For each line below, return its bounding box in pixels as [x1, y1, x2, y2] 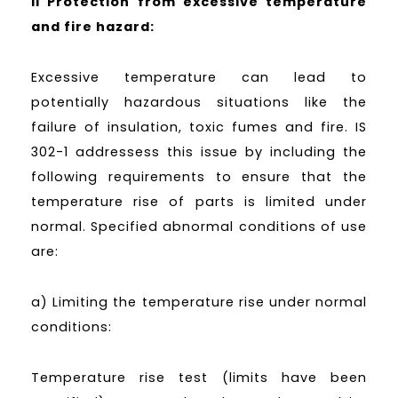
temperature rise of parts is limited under [31, 192, 367, 211]
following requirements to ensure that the [31, 167, 367, 186]
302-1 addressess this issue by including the [31, 142, 367, 161]
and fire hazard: [31, 18, 155, 36]
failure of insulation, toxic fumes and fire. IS [31, 117, 367, 136]
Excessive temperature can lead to [31, 68, 367, 86]
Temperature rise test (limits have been [31, 368, 367, 386]
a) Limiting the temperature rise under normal [31, 292, 367, 311]
